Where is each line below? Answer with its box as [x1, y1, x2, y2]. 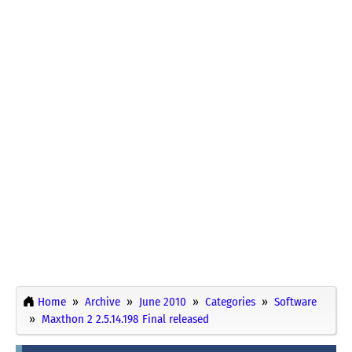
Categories [205, 294, 255, 309]
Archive [85, 294, 120, 309]
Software [274, 294, 317, 309]
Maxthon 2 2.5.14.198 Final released [42, 311, 209, 326]
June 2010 [139, 294, 186, 309]
